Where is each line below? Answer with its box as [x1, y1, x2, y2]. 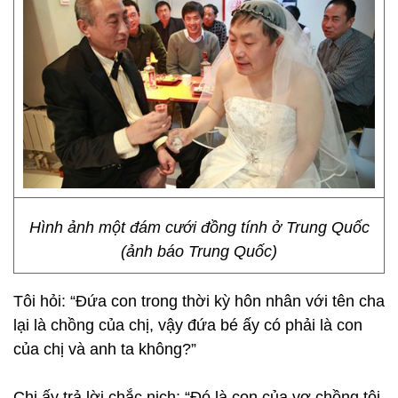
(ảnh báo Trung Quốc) [121, 243, 277, 260]
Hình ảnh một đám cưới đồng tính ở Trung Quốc [28, 219, 370, 236]
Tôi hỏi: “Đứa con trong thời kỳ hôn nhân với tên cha [13, 292, 385, 310]
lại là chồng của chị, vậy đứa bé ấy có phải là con [13, 316, 362, 334]
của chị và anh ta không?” [13, 340, 196, 358]
